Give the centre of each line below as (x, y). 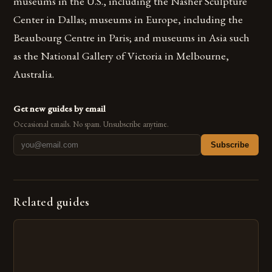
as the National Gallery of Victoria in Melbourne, (121, 55)
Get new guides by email (60, 108)
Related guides (52, 202)
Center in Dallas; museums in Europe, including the (128, 19)
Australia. (34, 73)
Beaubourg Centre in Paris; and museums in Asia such (132, 37)
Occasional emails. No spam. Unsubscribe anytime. (91, 124)
